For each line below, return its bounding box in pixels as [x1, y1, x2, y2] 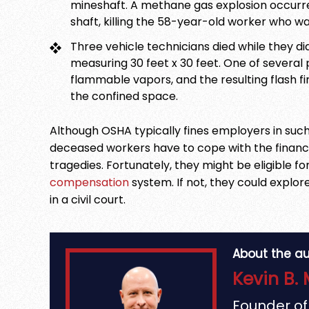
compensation [50, 174, 129, 190]
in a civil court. [50, 191, 126, 208]
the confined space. [70, 88, 178, 104]
